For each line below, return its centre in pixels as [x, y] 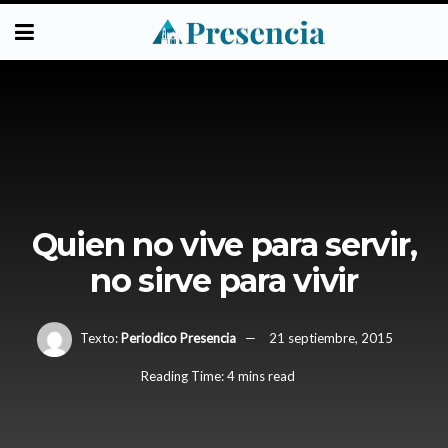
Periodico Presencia [178, 337]
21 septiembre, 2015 [330, 337]
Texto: [98, 337]
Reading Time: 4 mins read [217, 376]
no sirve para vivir [224, 280]
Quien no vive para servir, [224, 244]
